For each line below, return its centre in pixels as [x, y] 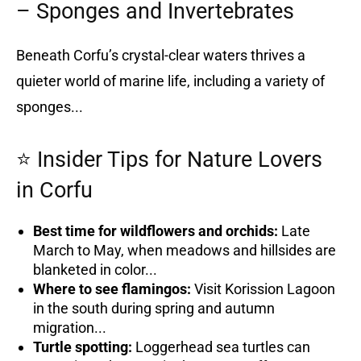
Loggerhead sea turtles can [221, 346]
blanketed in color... [95, 269]
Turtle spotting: [83, 346]
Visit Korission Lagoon [263, 288]
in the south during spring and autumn [154, 308]
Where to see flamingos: [112, 288]
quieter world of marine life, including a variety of [170, 81]
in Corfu [54, 190]
